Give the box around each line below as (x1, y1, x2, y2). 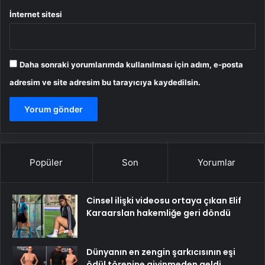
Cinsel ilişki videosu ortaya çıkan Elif (86, 195, 241, 207)
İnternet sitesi (9, 9, 62, 20)
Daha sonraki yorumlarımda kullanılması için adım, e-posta (20, 60, 243, 70)
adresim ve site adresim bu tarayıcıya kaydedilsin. (9, 77, 201, 88)
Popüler (30, 157, 63, 169)
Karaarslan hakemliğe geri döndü (86, 207, 231, 219)
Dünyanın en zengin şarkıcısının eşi (86, 246, 235, 258)
